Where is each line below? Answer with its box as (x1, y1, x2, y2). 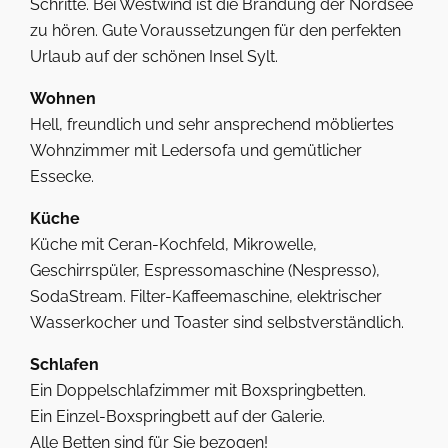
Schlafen (30, 355, 99, 374)
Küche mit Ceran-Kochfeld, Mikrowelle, (30, 235, 317, 254)
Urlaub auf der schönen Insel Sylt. (30, 47, 278, 66)
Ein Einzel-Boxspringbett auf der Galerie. (30, 407, 325, 426)
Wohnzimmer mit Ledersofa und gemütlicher (30, 141, 362, 160)
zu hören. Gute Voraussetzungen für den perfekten (30, 21, 401, 40)
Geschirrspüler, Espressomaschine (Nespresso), (30, 261, 380, 280)
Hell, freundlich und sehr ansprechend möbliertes (30, 115, 394, 134)
